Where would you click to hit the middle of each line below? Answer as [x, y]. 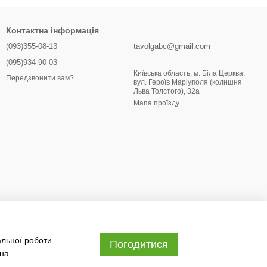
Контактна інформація [52, 30]
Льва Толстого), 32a [167, 91]
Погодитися [139, 244]
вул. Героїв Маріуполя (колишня [188, 82]
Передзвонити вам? [40, 78]
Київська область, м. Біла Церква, [189, 73]
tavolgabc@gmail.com [172, 46]
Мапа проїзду [156, 103]
